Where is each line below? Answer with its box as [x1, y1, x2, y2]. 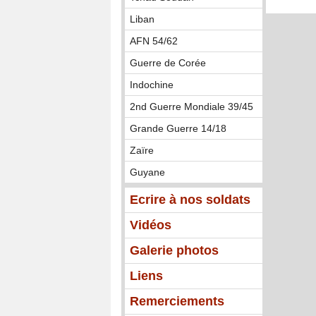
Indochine [130, 79, 174, 91]
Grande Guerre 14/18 [130, 123, 226, 135]
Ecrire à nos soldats [130, 193, 250, 207]
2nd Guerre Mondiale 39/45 [130, 101, 253, 113]
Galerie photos [130, 243, 219, 258]
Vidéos [130, 218, 171, 233]
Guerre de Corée [130, 57, 206, 69]
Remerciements [130, 294, 224, 309]
